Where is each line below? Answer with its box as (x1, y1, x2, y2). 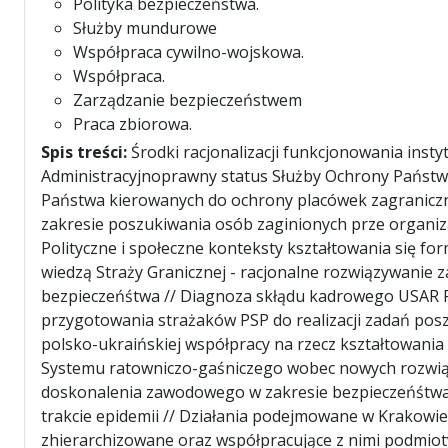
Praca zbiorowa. (73, 113, 192, 135)
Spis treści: (41, 141, 131, 163)
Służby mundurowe (73, 17, 217, 39)
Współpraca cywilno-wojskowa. (73, 41, 304, 63)
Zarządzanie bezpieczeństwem (73, 89, 302, 111)
